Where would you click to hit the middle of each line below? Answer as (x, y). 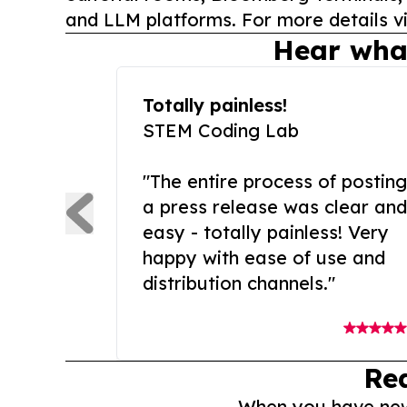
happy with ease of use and (264, 258)
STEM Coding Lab (221, 131)
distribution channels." (239, 283)
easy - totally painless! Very (266, 233)
